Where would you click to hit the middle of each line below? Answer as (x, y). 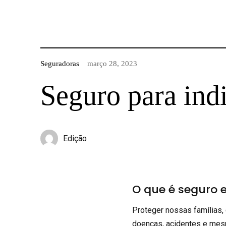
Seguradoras (60, 63)
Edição (75, 138)
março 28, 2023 (112, 63)
